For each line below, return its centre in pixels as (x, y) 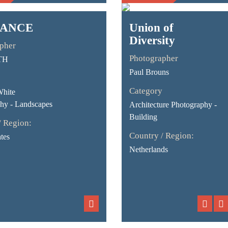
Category (146, 91)
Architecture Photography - (173, 105)
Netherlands (148, 149)
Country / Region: (161, 136)
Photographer (153, 58)
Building (143, 117)
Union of (151, 28)
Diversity (152, 40)
